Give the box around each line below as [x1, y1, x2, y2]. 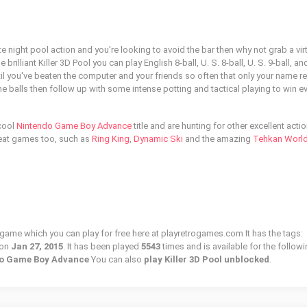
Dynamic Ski [134, 134, 183, 144]
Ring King [92, 134, 130, 144]
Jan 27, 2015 [11, 241, 63, 251]
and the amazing [183, 134, 253, 144]
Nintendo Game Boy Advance [16, 121, 132, 131]
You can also [89, 254, 144, 265]
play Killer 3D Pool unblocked [144, 254, 269, 265]
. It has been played [63, 241, 141, 251]
